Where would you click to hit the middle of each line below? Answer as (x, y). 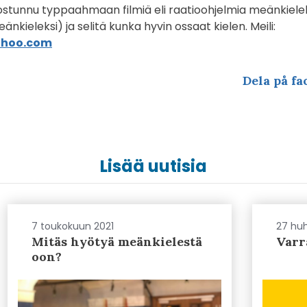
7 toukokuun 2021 (73, 226)
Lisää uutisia (153, 166)
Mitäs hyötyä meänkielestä (117, 242)
